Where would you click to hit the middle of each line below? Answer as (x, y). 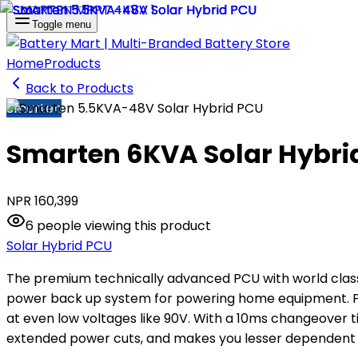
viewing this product (146, 225)
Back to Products (80, 88)
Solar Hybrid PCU (59, 245)
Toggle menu (62, 24)
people (59, 225)
